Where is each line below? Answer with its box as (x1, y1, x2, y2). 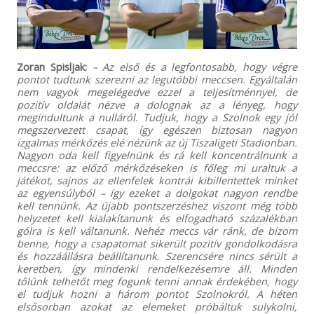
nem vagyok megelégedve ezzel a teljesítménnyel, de (16, 84, 298, 99)
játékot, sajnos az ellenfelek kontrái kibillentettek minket (16, 172, 298, 187)
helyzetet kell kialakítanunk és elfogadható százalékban (16, 210, 298, 225)
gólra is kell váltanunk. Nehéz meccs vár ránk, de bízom (16, 223, 298, 238)
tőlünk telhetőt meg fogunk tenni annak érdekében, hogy (16, 273, 298, 288)
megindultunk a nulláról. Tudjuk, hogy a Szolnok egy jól (16, 109, 298, 124)
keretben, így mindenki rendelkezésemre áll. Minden (16, 261, 298, 275)
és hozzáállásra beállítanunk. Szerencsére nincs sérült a (16, 248, 298, 263)
